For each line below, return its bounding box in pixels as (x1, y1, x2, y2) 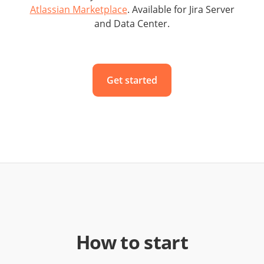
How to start (75, 229, 189, 255)
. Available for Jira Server (127, 3, 235, 16)
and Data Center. (94, 17, 170, 30)
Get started (107, 74, 157, 87)
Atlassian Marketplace (29, 3, 127, 16)
